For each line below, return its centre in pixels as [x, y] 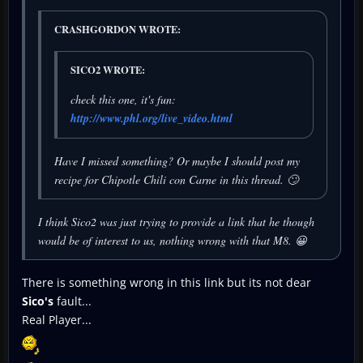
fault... [73, 301]
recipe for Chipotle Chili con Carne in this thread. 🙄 [176, 179]
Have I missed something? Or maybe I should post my [177, 160]
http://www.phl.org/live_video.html [152, 118]
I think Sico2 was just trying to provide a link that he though [176, 221]
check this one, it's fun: [123, 99]
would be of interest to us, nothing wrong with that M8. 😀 [173, 240]
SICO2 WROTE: [108, 69]
